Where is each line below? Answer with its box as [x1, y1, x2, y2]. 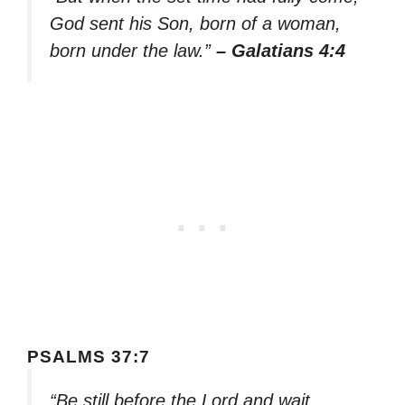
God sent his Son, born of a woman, [50, 14, 341, 34]
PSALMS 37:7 [27, 346, 150, 366]
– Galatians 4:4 [216, 41, 345, 61]
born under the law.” [50, 41, 216, 61]
